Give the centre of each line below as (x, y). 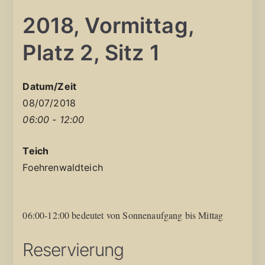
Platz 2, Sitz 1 (91, 52)
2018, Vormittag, (108, 25)
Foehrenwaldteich (63, 167)
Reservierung (73, 249)
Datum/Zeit (50, 86)
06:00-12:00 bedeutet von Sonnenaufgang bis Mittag (123, 215)
